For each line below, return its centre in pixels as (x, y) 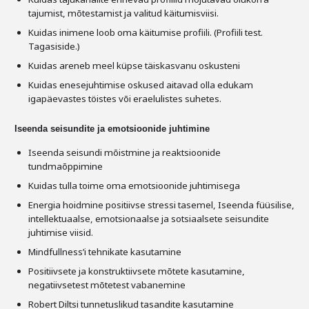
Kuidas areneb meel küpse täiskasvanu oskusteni (134, 66)
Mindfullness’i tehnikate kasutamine (105, 252)
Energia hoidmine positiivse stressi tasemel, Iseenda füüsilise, (161, 205)
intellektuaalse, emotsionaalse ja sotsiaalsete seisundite (149, 219)
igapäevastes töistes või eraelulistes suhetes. (125, 99)
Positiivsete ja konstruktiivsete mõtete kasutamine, (137, 271)
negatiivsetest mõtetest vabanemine (107, 285)
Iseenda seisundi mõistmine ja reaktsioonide (124, 152)
